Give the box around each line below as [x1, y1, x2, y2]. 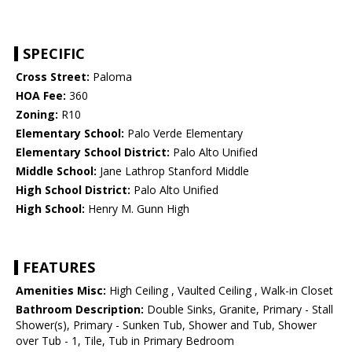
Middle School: [16, 163, 97, 179]
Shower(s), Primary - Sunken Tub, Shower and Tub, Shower [16, 317, 317, 333]
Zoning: [16, 107, 58, 123]
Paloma [90, 69, 132, 85]
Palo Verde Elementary [124, 126, 243, 141]
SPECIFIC [23, 44, 85, 64]
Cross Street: [16, 69, 90, 85]
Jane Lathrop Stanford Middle [97, 163, 249, 179]
